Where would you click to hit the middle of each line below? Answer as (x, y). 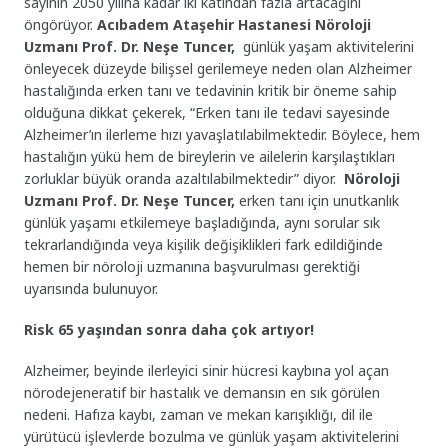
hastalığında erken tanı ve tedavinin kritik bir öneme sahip (211, 91)
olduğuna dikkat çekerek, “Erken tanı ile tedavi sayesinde (207, 113)
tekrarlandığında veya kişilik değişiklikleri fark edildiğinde (204, 245)
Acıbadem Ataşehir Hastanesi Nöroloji (234, 25)
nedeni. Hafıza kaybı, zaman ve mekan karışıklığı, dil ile (199, 414)
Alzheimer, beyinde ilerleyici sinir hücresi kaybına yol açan (207, 370)
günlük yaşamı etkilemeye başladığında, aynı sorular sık (202, 223)
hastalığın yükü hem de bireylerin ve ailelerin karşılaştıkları (210, 157)
